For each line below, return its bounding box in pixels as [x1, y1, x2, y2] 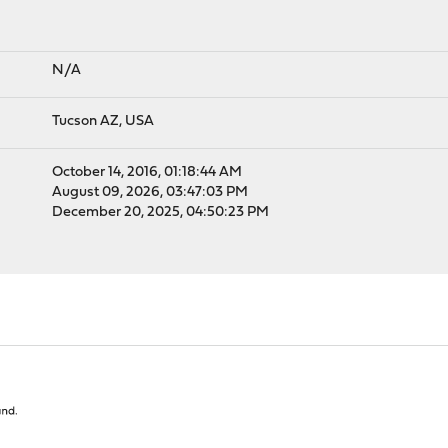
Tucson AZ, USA [51, 114, 154, 129]
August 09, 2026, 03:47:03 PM [51, 185, 248, 200]
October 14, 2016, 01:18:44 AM [51, 165, 242, 180]
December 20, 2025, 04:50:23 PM [51, 205, 269, 220]
